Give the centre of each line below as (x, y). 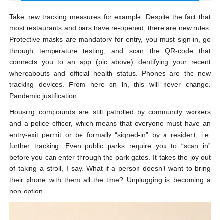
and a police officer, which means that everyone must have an (110, 124)
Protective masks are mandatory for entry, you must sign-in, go (110, 40)
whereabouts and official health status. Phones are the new (110, 73)
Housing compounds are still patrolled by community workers (110, 112)
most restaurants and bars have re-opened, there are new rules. (110, 28)
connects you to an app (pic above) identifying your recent (110, 62)
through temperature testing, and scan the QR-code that (110, 51)
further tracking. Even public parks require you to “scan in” (110, 146)
